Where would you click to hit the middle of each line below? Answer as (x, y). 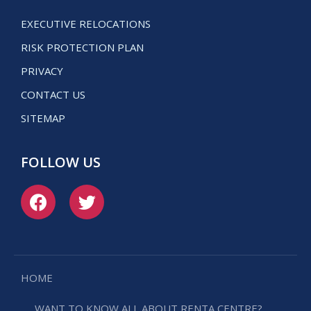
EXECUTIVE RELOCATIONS (86, 24)
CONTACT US (53, 95)
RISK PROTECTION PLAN (82, 48)
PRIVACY (42, 71)
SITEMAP (43, 118)
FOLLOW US (61, 162)
